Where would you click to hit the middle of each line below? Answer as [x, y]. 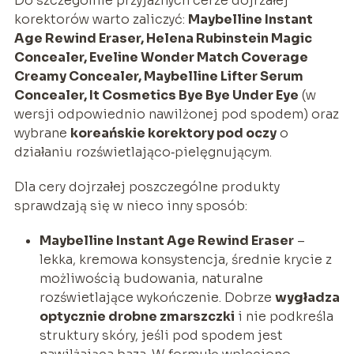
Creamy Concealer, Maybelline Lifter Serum [158, 76]
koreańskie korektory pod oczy [173, 133]
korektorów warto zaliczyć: [101, 19]
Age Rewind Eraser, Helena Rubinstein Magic [163, 38]
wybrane [42, 133]
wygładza [307, 297]
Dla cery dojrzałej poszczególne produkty [147, 186]
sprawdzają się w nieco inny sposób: [130, 205]
